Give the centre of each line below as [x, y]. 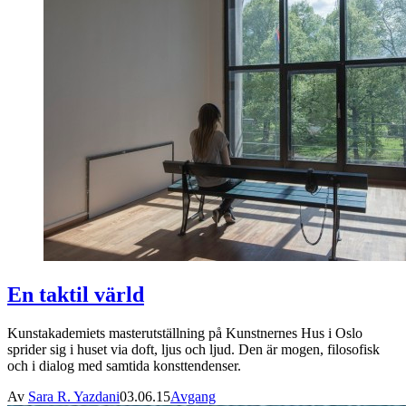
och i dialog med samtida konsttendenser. [124, 366]
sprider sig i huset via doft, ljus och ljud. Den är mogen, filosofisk [193, 350]
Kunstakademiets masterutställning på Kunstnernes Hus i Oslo [185, 333]
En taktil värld [76, 295]
